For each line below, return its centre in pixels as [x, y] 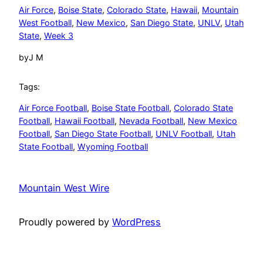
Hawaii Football [85, 121]
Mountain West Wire [64, 188]
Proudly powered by [65, 222]
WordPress [136, 222]
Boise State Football [130, 108]
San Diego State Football [103, 134]
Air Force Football [53, 108]
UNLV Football [184, 134]
